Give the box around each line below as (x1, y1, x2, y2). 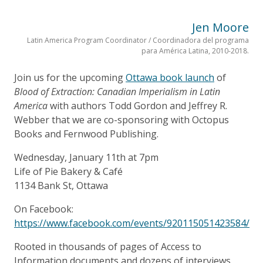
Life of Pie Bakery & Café (14, 164, 123, 178)
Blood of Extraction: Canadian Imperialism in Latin (14, 85, 220, 98)
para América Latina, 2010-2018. (141, 45, 249, 56)
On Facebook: (14, 202, 73, 215)
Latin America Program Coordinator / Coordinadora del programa (27, 35, 249, 45)
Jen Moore (192, 19, 249, 35)
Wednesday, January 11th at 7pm (14, 150, 159, 164)
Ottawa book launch (126, 70, 214, 84)
